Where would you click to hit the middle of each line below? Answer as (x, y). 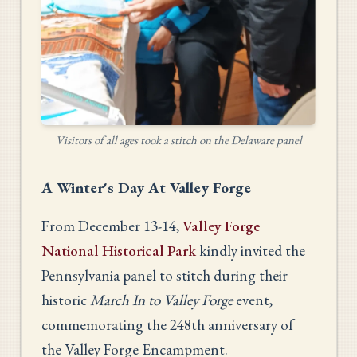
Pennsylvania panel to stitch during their (165, 276)
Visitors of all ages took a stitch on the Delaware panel (178, 140)
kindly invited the (251, 251)
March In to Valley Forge (161, 300)
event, (253, 300)
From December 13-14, (112, 226)
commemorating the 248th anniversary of (168, 325)
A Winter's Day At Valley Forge (146, 188)
